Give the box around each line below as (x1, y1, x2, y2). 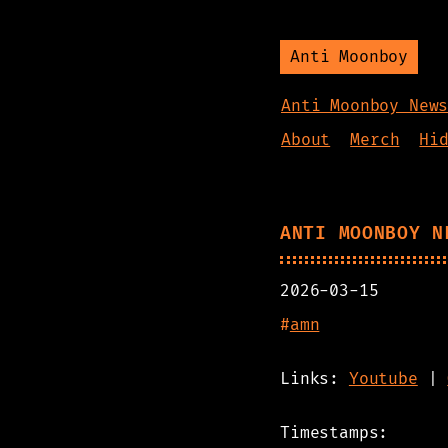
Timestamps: (280, 422, 389, 443)
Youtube (348, 369, 418, 389)
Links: (280, 369, 349, 389)
